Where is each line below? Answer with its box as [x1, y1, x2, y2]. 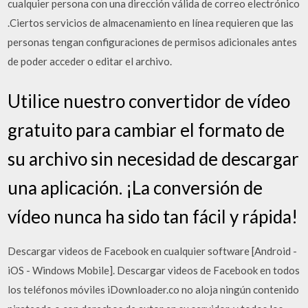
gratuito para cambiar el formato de [8, 118, 285, 141]
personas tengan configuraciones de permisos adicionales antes [8, 36, 298, 48]
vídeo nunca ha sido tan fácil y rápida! [8, 205, 298, 228]
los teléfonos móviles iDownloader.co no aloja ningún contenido [8, 283, 300, 296]
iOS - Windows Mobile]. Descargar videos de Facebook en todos [8, 263, 300, 276]
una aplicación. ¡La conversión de [8, 176, 263, 199]
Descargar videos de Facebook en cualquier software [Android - [8, 244, 298, 257]
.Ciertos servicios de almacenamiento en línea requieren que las [8, 16, 294, 29]
